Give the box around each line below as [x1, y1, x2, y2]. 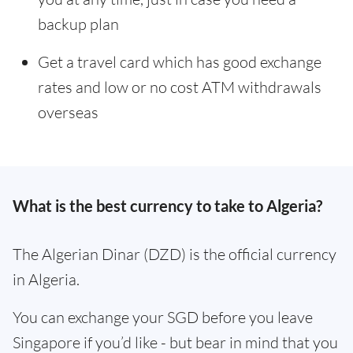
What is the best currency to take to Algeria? [13, 196, 322, 215]
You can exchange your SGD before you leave [13, 307, 313, 327]
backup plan [38, 14, 119, 34]
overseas [38, 102, 98, 122]
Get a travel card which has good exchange [38, 52, 321, 72]
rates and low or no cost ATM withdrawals [38, 77, 321, 97]
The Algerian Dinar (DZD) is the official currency [13, 244, 336, 264]
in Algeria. [13, 269, 80, 289]
